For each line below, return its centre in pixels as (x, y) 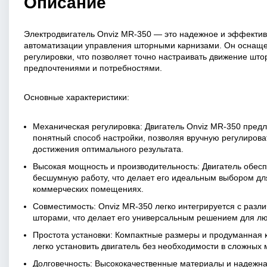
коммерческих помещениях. (88, 189)
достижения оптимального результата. (108, 149)
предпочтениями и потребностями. (93, 68)
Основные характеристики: (77, 97)
